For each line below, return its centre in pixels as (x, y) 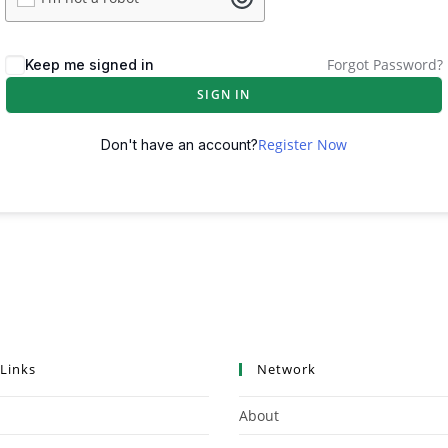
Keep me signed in (89, 65)
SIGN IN (224, 95)
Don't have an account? (179, 145)
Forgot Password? (385, 65)
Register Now (302, 145)
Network (286, 369)
